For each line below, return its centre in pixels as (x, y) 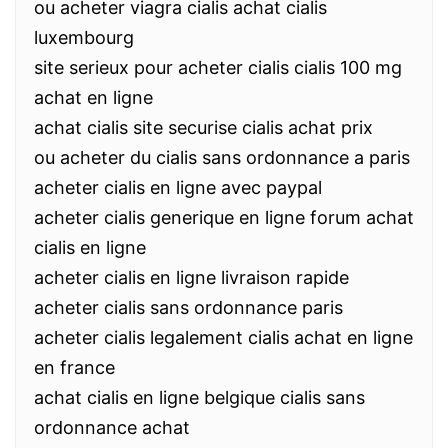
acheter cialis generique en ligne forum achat (224, 217)
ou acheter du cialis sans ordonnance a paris (222, 157)
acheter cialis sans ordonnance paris (188, 307)
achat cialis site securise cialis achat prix (203, 127)
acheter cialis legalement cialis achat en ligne (223, 337)
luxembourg (84, 37)
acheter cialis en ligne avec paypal (178, 187)
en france (74, 367)
